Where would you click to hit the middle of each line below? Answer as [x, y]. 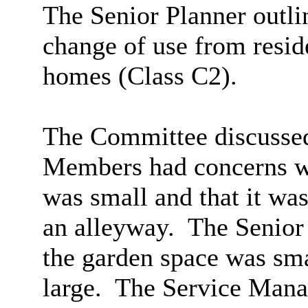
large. [72, 288]
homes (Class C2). [140, 76]
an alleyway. [108, 227]
